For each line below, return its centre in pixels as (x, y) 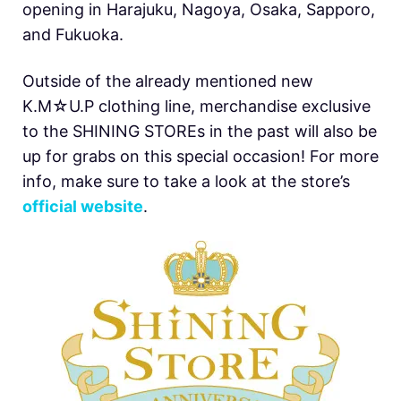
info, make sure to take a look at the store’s (186, 182)
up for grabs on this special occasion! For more (200, 157)
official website (83, 207)
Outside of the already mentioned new (168, 81)
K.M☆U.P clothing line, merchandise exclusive (196, 107)
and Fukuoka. (73, 35)
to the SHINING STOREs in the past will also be (200, 132)
